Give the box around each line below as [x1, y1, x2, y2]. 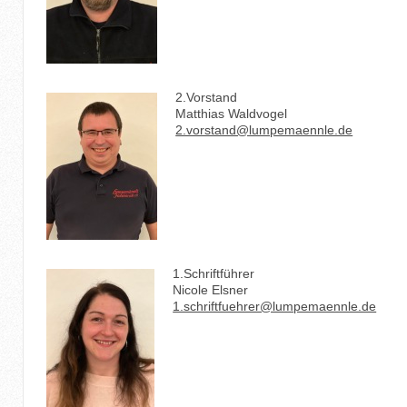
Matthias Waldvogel [175, 105, 288, 121]
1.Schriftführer [173, 265, 255, 281]
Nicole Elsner [173, 282, 249, 297]
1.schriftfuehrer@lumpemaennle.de [173, 298, 377, 313]
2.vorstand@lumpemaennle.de [175, 122, 353, 137]
